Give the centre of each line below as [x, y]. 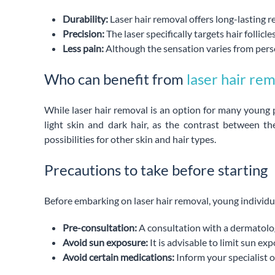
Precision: [83, 33]
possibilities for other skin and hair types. [130, 139]
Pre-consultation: [100, 227]
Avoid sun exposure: [105, 242]
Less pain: [83, 48]
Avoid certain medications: [118, 257]
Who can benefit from [115, 79]
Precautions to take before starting [156, 169]
